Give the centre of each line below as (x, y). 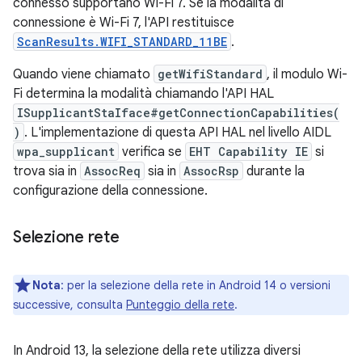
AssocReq (112, 171)
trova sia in (46, 171)
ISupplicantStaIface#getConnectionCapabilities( (178, 113)
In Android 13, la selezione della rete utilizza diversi (157, 351)
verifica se (152, 152)
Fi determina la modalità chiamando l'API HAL (143, 94)
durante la (274, 171)
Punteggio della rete (180, 305)
